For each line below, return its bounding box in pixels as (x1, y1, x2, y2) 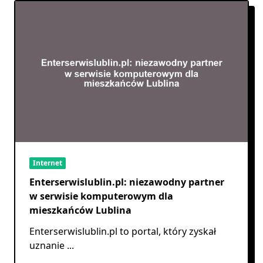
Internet (33, 157, 62, 168)
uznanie (29, 238, 65, 252)
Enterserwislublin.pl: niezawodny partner (29, 175, 224, 188)
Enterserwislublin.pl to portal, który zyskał (29, 224, 216, 238)
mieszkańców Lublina (29, 203, 131, 217)
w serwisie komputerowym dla (29, 189, 173, 203)
